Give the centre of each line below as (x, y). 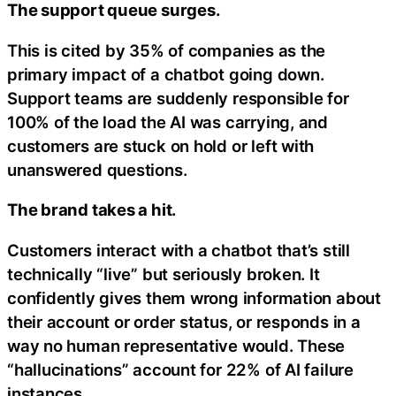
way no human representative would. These (176, 345)
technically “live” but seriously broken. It (164, 274)
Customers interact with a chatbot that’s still (179, 250)
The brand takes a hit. (92, 210)
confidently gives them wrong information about (194, 297)
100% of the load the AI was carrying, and (168, 122)
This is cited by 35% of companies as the (167, 50)
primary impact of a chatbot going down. (166, 74)
